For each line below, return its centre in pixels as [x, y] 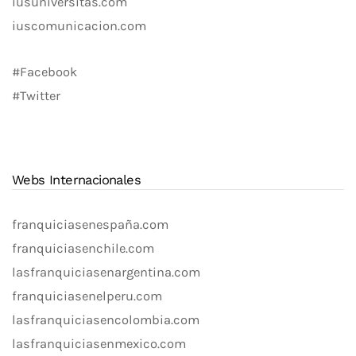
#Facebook [44, 72]
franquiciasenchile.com [83, 249]
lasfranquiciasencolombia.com [106, 320]
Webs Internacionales [76, 180]
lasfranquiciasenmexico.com [99, 344]
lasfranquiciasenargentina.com [106, 273]
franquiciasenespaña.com [90, 225]
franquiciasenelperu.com [87, 296]
